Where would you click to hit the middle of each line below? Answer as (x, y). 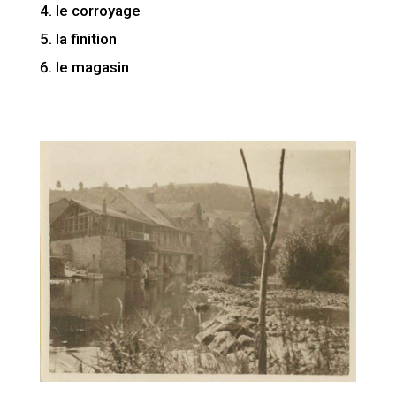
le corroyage (98, 11)
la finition (86, 39)
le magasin (92, 67)
